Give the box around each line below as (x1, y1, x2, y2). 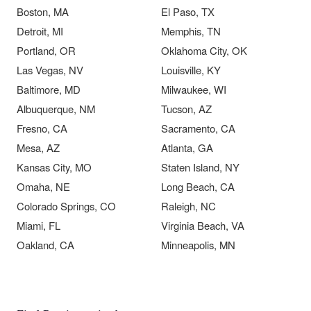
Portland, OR (17, 43, 76, 58)
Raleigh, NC (161, 199, 216, 214)
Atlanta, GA (161, 140, 213, 155)
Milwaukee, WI (161, 82, 226, 97)
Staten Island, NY (161, 160, 239, 175)
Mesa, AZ (17, 140, 60, 155)
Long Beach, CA (161, 179, 235, 194)
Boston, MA (17, 4, 69, 19)
